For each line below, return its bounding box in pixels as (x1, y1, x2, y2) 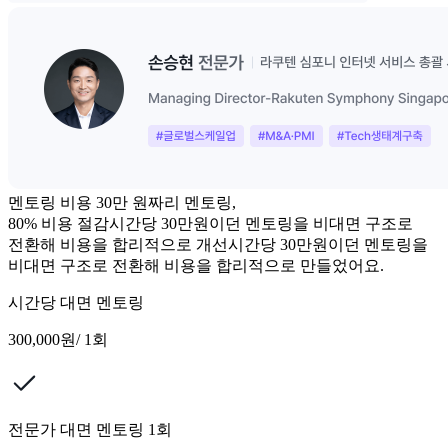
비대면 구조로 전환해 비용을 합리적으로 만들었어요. (8, 257, 384, 275)
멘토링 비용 (8, 194, 92, 212)
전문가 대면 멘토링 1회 (8, 421, 172, 439)
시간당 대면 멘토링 (8, 294, 144, 312)
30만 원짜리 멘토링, (96, 194, 236, 212)
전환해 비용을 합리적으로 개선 (8, 236, 228, 254)
